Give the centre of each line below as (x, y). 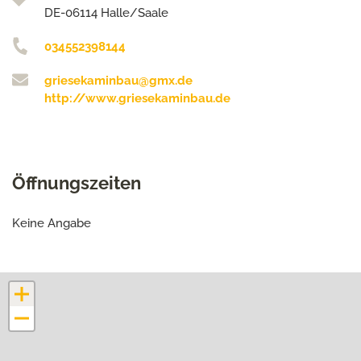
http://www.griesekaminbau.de (137, 98)
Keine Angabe (52, 223)
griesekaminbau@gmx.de (118, 81)
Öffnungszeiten (77, 183)
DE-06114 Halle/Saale (106, 13)
